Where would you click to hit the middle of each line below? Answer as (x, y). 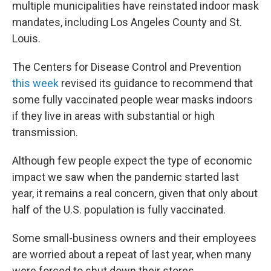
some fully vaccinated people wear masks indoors (132, 100)
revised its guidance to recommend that (156, 83)
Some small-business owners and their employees (134, 238)
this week (35, 83)
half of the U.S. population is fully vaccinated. (119, 210)
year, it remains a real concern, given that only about (135, 193)
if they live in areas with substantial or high (113, 116)
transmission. (45, 132)
